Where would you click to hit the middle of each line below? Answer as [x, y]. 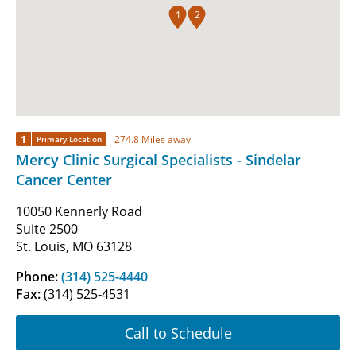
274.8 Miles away [153, 139]
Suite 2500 [47, 229]
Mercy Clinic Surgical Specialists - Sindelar [159, 160]
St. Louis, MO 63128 [74, 247]
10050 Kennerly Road [79, 212]
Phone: [39, 277]
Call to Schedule [178, 333]
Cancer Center [64, 180]
